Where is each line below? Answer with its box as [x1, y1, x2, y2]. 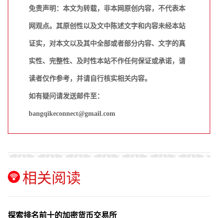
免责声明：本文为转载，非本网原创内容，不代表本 [29, 4, 185, 12]
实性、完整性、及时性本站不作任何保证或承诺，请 [29, 57, 185, 65]
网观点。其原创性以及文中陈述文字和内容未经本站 [29, 22, 185, 30]
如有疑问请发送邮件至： [29, 92, 104, 100]
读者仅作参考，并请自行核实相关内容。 [29, 74, 151, 82]
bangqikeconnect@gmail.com [29, 109, 115, 117]
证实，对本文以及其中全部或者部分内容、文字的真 [29, 39, 185, 47]
